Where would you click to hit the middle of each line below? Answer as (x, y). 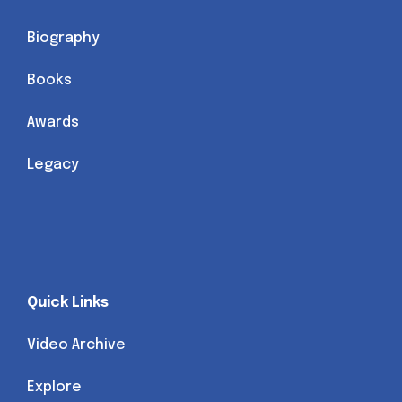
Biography (63, 39)
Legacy (53, 165)
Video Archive (76, 345)
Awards (53, 123)
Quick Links (68, 303)
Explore (54, 388)
